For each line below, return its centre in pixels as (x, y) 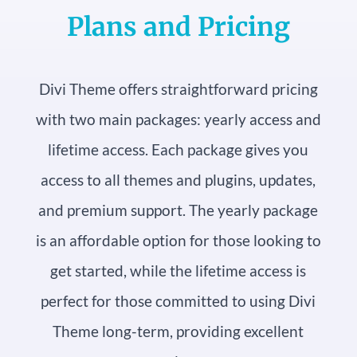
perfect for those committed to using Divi (178, 301)
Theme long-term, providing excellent (178, 331)
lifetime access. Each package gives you (178, 150)
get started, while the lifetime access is (178, 271)
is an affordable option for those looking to (178, 241)
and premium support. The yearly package (178, 210)
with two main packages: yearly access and (178, 120)
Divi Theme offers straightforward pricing (178, 89)
